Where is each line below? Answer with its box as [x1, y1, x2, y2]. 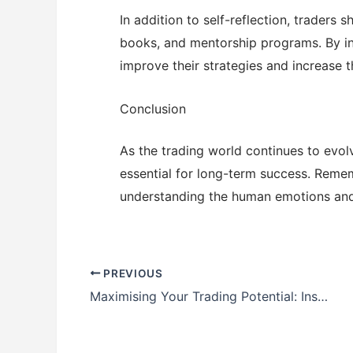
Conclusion [120, 100, 186, 117]
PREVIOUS [100, 266, 163, 280]
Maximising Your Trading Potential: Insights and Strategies [318, 288, 328, 304]
